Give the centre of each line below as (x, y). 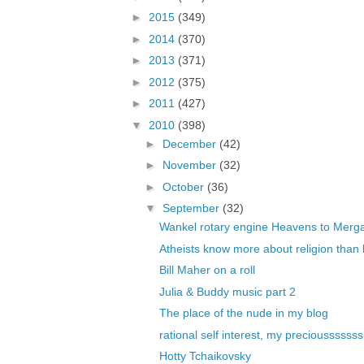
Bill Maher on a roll (207, 270)
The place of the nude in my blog (243, 313)
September (192, 208)
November (191, 165)
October (184, 186)
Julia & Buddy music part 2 (227, 291)
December (191, 143)
